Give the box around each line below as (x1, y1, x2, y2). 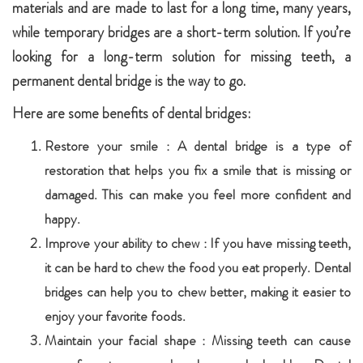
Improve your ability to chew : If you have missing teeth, (45, 233, 351, 253)
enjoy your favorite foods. (45, 306, 186, 326)
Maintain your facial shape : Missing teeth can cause (45, 331, 351, 350)
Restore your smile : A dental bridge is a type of (45, 136, 351, 156)
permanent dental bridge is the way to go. (12, 70, 246, 92)
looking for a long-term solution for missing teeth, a (12, 46, 351, 67)
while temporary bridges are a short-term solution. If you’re (12, 22, 351, 43)
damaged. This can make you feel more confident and (45, 185, 351, 204)
